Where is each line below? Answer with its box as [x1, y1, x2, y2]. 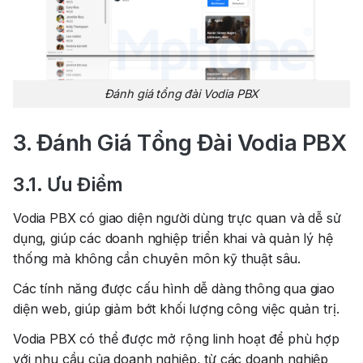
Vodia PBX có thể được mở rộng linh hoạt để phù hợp [13, 331, 340, 348]
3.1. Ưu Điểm [13, 173, 124, 197]
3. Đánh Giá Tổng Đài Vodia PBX [13, 129, 347, 157]
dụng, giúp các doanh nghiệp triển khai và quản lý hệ [13, 230, 333, 247]
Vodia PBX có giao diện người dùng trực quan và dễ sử [13, 210, 341, 227]
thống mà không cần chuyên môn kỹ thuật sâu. [13, 250, 301, 267]
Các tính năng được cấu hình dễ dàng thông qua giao [13, 280, 335, 297]
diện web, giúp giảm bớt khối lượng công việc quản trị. [13, 301, 340, 318]
